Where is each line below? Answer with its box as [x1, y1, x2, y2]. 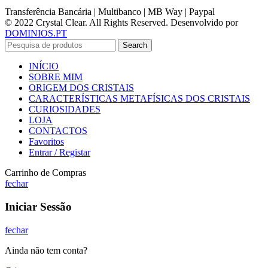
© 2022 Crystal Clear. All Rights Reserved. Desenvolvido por [5, 17, 238, 28]
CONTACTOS [29, 126, 87, 136]
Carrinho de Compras [5, 167, 86, 178]
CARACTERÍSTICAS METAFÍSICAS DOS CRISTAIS [29, 93, 250, 104]
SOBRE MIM [29, 72, 83, 83]
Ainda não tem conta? [5, 245, 87, 255]
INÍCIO [29, 61, 59, 72]
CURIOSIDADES [29, 104, 100, 115]
